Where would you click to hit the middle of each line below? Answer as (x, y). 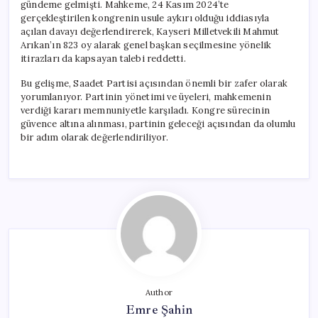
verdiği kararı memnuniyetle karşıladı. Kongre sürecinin (145, 110)
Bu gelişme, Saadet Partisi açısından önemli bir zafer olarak (154, 83)
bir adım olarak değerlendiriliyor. (94, 137)
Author (159, 292)
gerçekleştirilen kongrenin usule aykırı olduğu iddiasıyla (145, 18)
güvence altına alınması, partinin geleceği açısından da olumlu (158, 124)
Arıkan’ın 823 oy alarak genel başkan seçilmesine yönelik (146, 45)
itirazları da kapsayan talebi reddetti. (103, 58)
